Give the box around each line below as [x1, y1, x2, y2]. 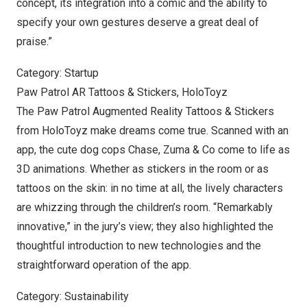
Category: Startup [16, 66, 99, 79]
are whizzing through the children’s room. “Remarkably [16, 201, 273, 214]
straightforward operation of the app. [16, 258, 191, 271]
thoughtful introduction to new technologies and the [16, 239, 261, 252]
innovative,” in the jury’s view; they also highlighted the [16, 220, 273, 233]
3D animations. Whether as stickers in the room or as [16, 162, 269, 175]
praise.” [16, 35, 52, 48]
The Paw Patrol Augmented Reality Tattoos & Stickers [16, 105, 274, 118]
